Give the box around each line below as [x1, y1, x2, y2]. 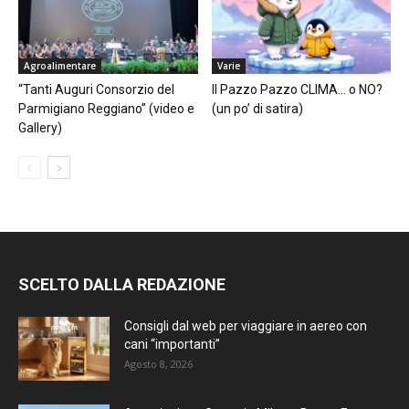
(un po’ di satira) [211, 100, 303, 116]
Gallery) [18, 120, 62, 135]
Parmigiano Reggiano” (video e [18, 100, 194, 116]
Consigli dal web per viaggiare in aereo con [124, 318, 367, 333]
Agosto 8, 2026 [124, 356, 193, 371]
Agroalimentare [24, 58, 96, 72]
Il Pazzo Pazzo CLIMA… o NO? [211, 81, 388, 97]
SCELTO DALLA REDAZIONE [18, 274, 225, 294]
